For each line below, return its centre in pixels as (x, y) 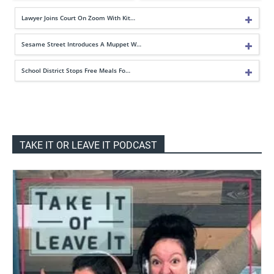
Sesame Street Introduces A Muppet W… (81, 44)
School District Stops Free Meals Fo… (76, 71)
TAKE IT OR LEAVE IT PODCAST (88, 146)
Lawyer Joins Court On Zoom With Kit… (78, 18)
